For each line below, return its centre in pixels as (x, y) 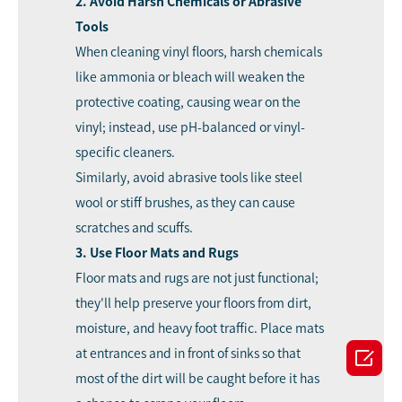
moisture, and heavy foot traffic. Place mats (200, 328)
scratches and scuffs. (137, 227)
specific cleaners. (128, 152)
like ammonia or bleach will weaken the (190, 77)
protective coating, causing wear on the (188, 102)
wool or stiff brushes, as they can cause (185, 202)
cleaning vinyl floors (167, 52)
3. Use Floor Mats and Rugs (157, 253)
